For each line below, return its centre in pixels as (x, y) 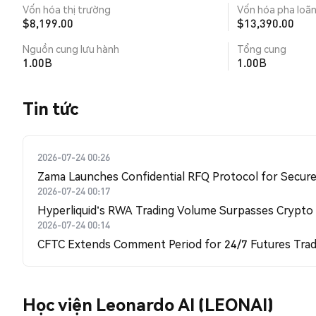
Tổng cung (262, 49)
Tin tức (50, 108)
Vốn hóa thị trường (67, 9)
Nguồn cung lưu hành (71, 49)
